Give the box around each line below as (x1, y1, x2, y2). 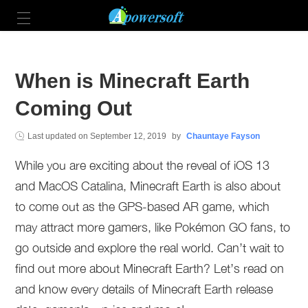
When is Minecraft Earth (15, 69, 250, 92)
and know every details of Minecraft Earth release (15, 282, 274, 296)
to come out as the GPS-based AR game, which (15, 199, 270, 214)
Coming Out (15, 97, 133, 120)
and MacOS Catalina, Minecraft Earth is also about (15, 179, 281, 193)
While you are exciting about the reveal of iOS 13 (15, 158, 270, 173)
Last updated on (27, 131, 91, 141)
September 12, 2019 (90, 131, 167, 141)
